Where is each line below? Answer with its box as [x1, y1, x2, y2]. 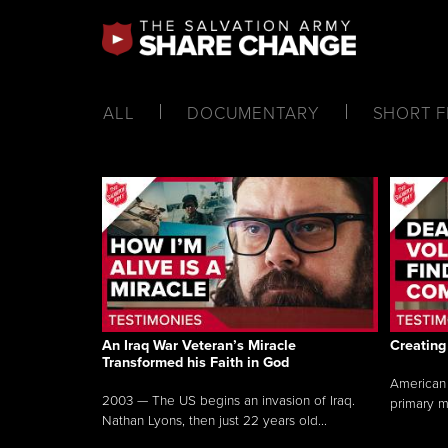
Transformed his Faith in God [102, 353, 289, 371]
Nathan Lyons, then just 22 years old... [102, 412, 327, 429]
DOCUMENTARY [187, 103, 320, 124]
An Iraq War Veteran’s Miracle [102, 336, 296, 354]
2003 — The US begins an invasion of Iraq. [102, 392, 355, 409]
